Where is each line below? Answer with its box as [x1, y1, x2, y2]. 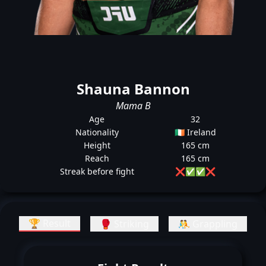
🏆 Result [28, 217, 71, 230]
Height [83, 140, 110, 151]
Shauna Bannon [76, 79, 190, 99]
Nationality [75, 126, 119, 138]
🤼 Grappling [178, 217, 237, 230]
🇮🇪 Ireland [175, 126, 217, 138]
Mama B [115, 99, 151, 112]
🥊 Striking [99, 217, 149, 230]
